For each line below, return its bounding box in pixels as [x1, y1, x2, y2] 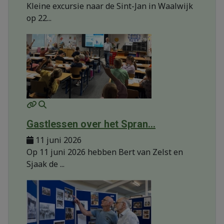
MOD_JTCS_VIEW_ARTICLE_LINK [36, 100, 178, 108]
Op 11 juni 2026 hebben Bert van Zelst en [26, 146, 183, 158]
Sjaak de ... [26, 158, 64, 170]
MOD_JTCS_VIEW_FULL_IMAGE [46, 100, 181, 108]
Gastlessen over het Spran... [26, 118, 155, 130]
